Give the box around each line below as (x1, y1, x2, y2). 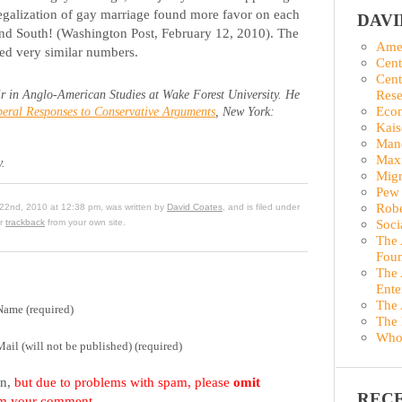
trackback (5, 216, 45, 227)
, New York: (215, 104, 275, 118)
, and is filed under (223, 201, 300, 212)
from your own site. (45, 216, 126, 227)
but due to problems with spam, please (14, 374, 233, 390)
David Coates (167, 201, 223, 212)
